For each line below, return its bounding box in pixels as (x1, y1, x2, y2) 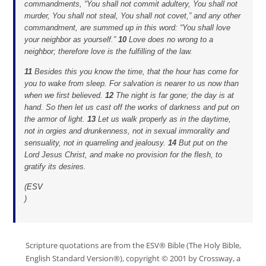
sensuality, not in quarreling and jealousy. (24, 138, 169, 148)
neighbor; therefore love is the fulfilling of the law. (24, 46, 193, 56)
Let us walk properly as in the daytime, (98, 115, 232, 124)
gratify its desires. (24, 162, 87, 172)
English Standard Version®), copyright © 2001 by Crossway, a (26, 252, 240, 264)
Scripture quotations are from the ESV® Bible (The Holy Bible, (25, 239, 241, 251)
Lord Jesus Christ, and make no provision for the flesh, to (24, 150, 223, 160)
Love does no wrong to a (129, 34, 214, 44)
